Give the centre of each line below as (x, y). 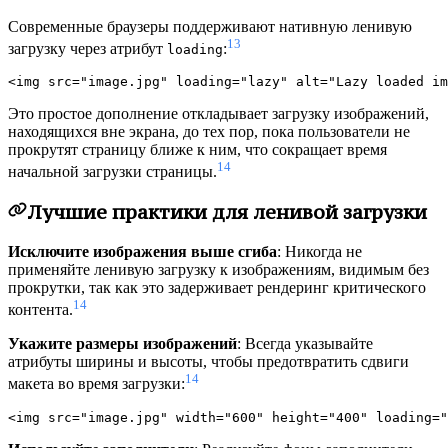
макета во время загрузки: (96, 384)
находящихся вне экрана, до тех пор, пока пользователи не (209, 132)
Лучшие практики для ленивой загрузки (226, 212)
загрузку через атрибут (87, 49)
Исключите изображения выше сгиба (142, 251)
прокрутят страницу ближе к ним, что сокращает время (197, 150)
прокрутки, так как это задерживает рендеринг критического (217, 287)
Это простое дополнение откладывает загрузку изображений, (218, 114)
